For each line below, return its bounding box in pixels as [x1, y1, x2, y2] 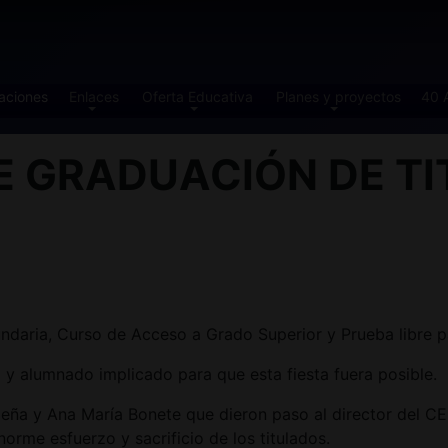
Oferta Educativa [142, 88, 254, 106]
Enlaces [69, 88, 120, 106]
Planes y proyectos [275, 88, 401, 106]
